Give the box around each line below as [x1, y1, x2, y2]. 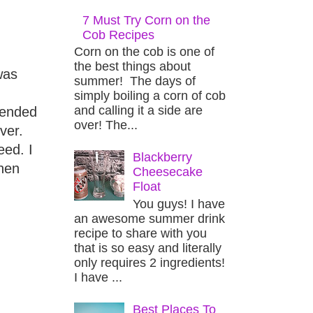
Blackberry [133, 150, 193, 165]
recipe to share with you [74, 226, 207, 240]
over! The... [74, 118, 138, 133]
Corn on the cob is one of [74, 45, 214, 59]
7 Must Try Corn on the [82, 13, 211, 27]
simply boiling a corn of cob [74, 89, 226, 103]
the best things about [74, 59, 191, 74]
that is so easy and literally [74, 240, 221, 255]
